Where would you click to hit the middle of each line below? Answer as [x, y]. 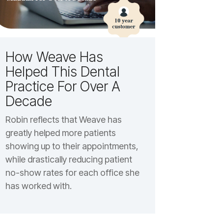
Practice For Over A [63, 86]
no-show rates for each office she [72, 172]
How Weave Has [54, 57]
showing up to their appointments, [72, 146]
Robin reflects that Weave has [63, 119]
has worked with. [38, 186]
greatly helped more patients [60, 133]
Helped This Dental [62, 71]
